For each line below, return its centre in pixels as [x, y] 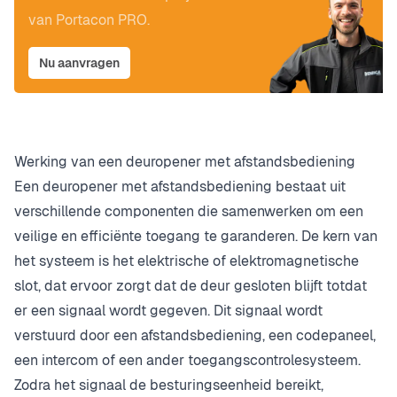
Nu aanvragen [79, 63]
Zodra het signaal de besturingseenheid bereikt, [169, 385]
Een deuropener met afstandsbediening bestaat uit [180, 187]
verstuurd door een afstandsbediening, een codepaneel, [195, 336]
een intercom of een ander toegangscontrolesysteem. [187, 361]
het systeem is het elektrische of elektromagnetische [187, 261]
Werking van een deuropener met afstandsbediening [185, 162]
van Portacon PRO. [89, 20]
